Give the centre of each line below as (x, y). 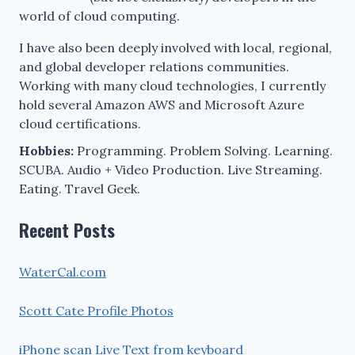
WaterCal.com (63, 271)
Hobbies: (46, 150)
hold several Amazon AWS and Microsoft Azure (162, 104)
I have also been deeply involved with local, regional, (176, 47)
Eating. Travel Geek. (80, 188)
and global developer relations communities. (154, 66)
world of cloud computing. (99, 15)
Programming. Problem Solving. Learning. (203, 150)
